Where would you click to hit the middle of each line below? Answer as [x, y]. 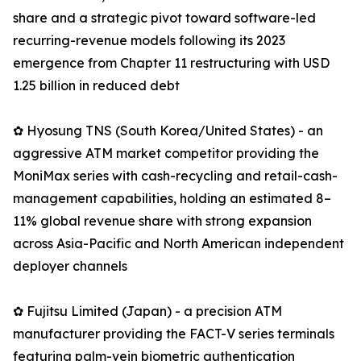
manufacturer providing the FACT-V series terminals [174, 334]
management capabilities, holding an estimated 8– [172, 199]
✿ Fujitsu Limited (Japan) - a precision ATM [147, 311]
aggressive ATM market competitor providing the [166, 154]
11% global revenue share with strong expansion [162, 221]
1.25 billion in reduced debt [96, 86]
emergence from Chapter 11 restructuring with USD [171, 63]
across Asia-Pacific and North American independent [178, 244]
